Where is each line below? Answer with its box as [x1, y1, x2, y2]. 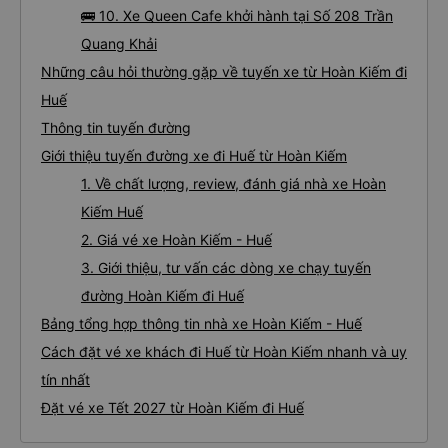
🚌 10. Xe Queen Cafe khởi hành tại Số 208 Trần [81, 7, 393, 24]
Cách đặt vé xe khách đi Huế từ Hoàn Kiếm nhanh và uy [41, 343, 407, 360]
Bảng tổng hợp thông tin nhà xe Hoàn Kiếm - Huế [41, 315, 362, 332]
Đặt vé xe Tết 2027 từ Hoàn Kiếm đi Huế [41, 399, 304, 416]
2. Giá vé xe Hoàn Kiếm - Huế [81, 231, 272, 248]
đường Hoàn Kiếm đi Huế [81, 287, 244, 304]
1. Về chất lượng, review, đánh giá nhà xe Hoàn [81, 175, 386, 192]
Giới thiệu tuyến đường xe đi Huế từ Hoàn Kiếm [41, 147, 347, 164]
